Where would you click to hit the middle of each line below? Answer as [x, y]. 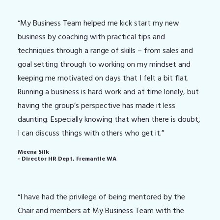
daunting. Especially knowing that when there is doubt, [109, 119]
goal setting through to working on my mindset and [104, 64]
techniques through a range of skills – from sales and [105, 51]
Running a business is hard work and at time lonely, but [108, 92]
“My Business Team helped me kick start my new [98, 23]
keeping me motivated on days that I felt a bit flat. [103, 78]
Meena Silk [33, 152]
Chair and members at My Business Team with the [101, 211]
